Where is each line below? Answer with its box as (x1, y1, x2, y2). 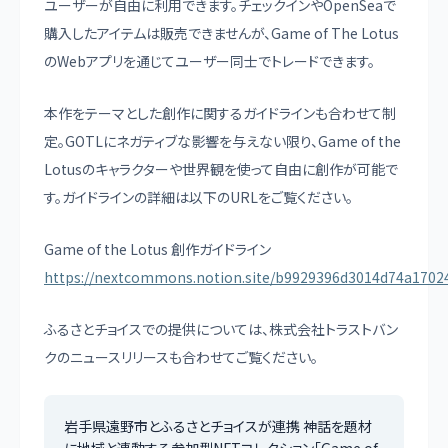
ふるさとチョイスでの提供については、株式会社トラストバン (44, 318, 398, 339)
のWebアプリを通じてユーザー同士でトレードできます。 (44, 50, 375, 71)
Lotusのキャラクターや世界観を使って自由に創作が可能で (44, 158, 398, 179)
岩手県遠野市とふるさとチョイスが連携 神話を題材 (64, 415, 372, 436)
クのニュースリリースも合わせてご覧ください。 (44, 346, 318, 367)
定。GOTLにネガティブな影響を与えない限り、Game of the (44, 130, 401, 151)
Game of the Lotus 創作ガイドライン (44, 238, 271, 259)
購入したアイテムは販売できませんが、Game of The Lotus (44, 22, 399, 43)
